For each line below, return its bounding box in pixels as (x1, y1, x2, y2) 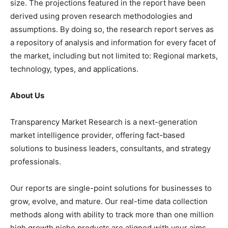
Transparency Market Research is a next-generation (10, 117, 197, 127)
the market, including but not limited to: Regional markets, (10, 50, 218, 61)
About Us (10, 90, 44, 100)
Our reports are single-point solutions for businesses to (10, 183, 212, 193)
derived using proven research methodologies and (10, 11, 192, 21)
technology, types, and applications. (10, 64, 138, 74)
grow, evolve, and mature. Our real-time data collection (10, 196, 208, 206)
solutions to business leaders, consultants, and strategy (10, 143, 211, 153)
